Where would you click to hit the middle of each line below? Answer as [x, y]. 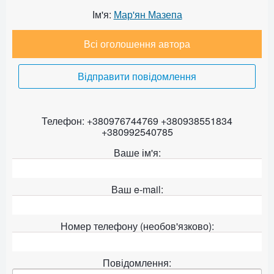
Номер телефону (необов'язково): [137, 226]
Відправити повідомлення [137, 76]
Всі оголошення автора [137, 43]
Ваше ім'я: [137, 152]
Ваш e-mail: [137, 189]
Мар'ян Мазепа [148, 14]
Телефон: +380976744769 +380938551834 [137, 120]
